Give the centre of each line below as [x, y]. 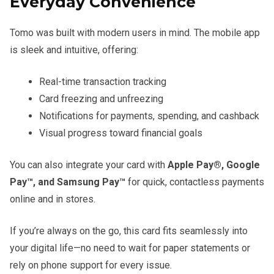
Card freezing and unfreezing [101, 98]
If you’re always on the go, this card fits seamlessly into [129, 231]
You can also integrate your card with [89, 165]
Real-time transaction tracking [103, 81]
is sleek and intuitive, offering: [74, 50]
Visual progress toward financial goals [121, 133]
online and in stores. [53, 199]
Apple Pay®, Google [214, 165]
